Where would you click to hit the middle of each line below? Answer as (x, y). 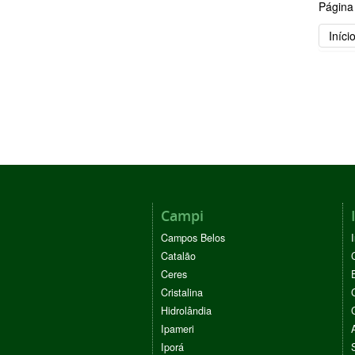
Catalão (178, 256)
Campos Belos (193, 237)
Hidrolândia (186, 310)
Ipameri (177, 328)
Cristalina (182, 292)
